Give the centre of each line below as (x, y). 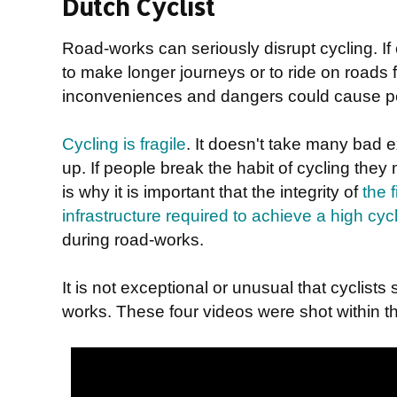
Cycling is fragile (124, 143)
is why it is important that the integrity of (212, 191)
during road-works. (133, 239)
